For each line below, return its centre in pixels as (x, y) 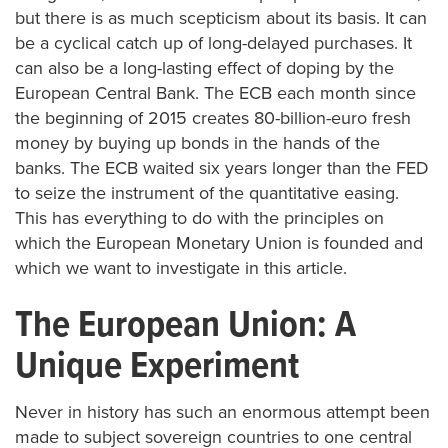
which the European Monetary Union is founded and (219, 242)
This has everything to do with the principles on (199, 217)
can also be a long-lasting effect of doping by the (204, 67)
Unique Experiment (157, 366)
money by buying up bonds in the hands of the (197, 142)
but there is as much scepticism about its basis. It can (221, 17)
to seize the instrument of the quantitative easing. (207, 192)
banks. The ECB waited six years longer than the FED (222, 167)
